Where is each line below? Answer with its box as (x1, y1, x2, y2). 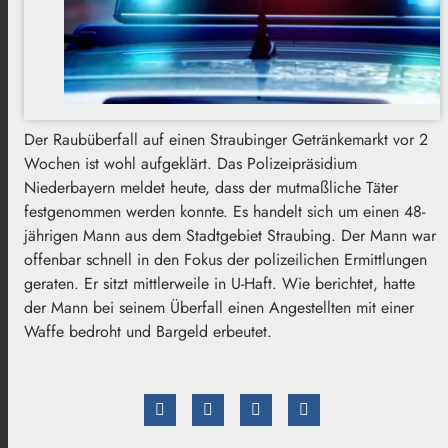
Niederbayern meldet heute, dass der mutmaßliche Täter (24, 175, 398, 199)
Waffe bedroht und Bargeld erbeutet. (24, 319, 272, 343)
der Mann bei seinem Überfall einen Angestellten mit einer (24, 295, 414, 319)
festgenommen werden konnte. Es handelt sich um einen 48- (24, 199, 425, 223)
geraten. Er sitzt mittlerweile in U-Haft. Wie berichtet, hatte (24, 271, 415, 295)
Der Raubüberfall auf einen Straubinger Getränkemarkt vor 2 (24, 127, 428, 151)
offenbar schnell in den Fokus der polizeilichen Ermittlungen (24, 247, 427, 271)
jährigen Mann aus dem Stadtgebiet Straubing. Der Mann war (24, 223, 436, 247)
